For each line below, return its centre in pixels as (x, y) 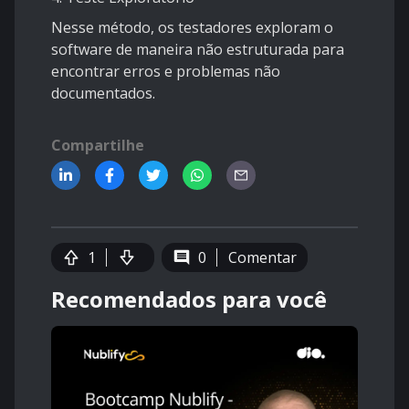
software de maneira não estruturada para (198, 50)
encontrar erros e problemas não (166, 72)
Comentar (262, 258)
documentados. (103, 94)
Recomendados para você (189, 299)
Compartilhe (98, 146)
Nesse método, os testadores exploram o (192, 28)
